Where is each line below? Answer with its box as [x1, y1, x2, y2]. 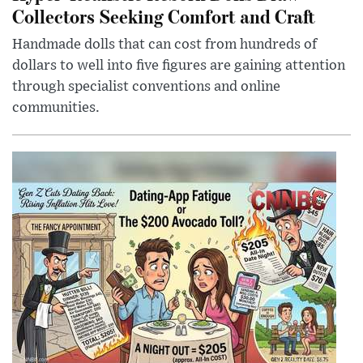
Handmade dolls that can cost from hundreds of [12, 37, 317, 53]
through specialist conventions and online [12, 79, 280, 95]
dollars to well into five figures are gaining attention [12, 58, 345, 74]
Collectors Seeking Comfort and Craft [12, 3, 315, 29]
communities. [12, 100, 100, 116]
